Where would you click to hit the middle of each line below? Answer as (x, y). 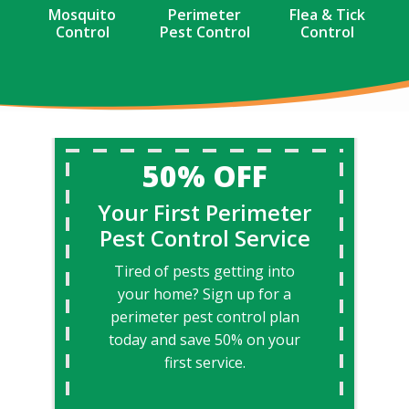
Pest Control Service (204, 238)
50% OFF (204, 176)
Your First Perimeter (204, 213)
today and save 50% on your (204, 340)
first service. (204, 363)
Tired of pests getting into (204, 272)
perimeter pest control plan (204, 317)
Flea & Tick (327, 15)
